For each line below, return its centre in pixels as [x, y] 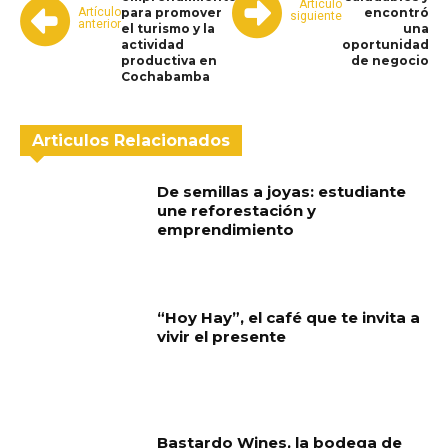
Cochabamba [165, 77]
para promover [171, 13]
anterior [99, 23]
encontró [397, 13]
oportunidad [386, 45]
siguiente [316, 15]
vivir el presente [222, 336]
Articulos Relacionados [131, 141]
